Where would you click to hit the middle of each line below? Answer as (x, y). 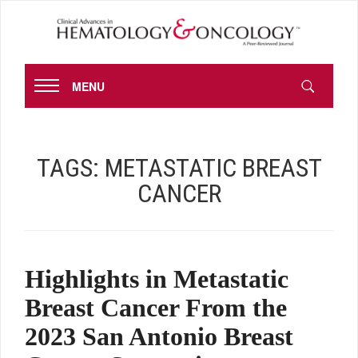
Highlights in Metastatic (157, 279)
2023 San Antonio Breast (159, 337)
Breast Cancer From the (156, 308)
